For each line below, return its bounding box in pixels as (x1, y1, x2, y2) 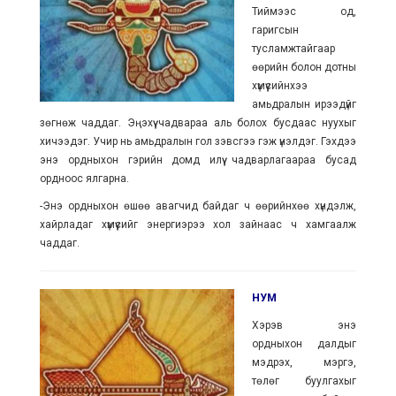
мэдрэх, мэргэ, (251, 356, 357, 369)
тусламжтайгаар (251, 42, 335, 55)
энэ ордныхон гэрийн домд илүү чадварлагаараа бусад (39, 154, 357, 166)
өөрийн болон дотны (251, 61, 357, 73)
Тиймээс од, (251, 5, 357, 18)
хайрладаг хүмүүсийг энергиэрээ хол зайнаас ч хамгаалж (39, 218, 357, 231)
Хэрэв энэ (251, 319, 357, 331)
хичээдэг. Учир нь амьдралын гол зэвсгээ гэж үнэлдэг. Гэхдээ (39, 135, 357, 148)
